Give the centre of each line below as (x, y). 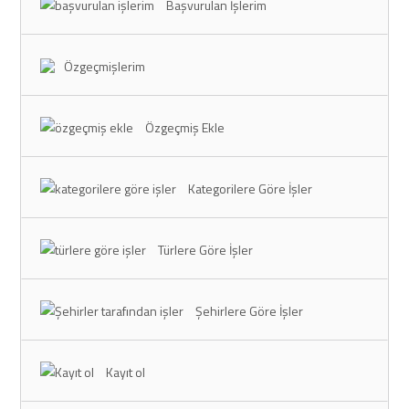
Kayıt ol (126, 372)
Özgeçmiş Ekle (185, 127)
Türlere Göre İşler (206, 249)
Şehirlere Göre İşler (250, 310)
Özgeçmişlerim (105, 66)
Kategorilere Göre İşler (251, 188)
